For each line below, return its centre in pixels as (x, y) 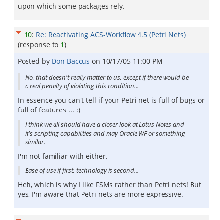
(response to (39, 44)
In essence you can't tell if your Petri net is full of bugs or (111, 100)
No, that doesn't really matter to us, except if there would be (107, 77)
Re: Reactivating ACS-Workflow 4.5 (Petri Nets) (111, 35)
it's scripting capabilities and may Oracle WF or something (105, 133)
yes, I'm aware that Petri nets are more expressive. (100, 194)
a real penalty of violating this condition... (82, 86)
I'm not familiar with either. (63, 156)
